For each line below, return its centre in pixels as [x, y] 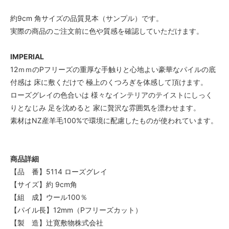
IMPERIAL [27, 56]
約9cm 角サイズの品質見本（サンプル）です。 [87, 18]
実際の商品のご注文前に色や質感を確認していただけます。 [107, 31]
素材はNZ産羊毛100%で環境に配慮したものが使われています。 [114, 120]
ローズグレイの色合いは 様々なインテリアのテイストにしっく [111, 95]
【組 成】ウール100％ [49, 197]
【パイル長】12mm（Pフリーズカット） [76, 210]
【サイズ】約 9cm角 [44, 184]
